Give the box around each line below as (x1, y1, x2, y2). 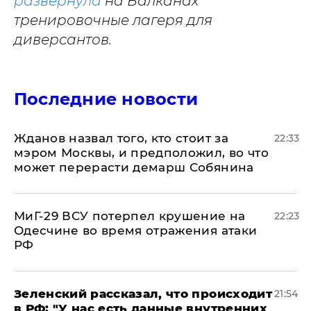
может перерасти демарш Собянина (14, 160, 254, 174)
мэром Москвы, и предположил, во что (14, 145, 269, 160)
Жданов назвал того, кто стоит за (14, 131, 228, 145)
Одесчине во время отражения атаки (14, 223, 258, 237)
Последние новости (14, 88, 199, 109)
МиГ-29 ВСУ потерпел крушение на (14, 208, 246, 223)
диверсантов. (14, 31, 112, 48)
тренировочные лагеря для (14, 11, 212, 28)
